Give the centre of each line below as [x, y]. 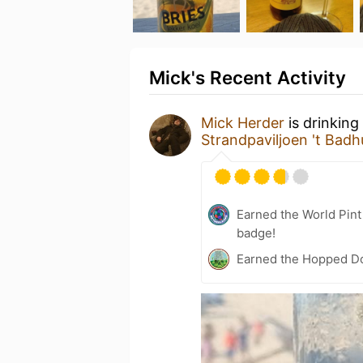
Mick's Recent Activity [248, 77]
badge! [256, 233]
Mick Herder [243, 123]
